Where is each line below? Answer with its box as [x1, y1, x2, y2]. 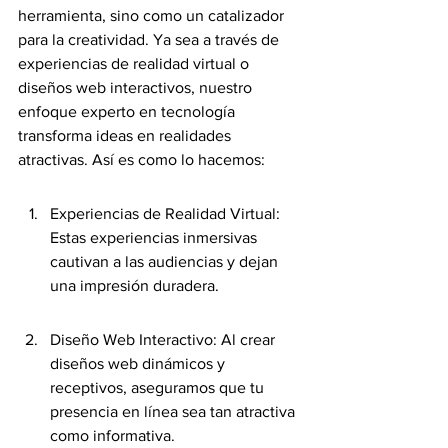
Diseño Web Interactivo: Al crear [50, 331, 279, 348]
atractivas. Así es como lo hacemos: [18, 151, 265, 168]
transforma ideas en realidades [18, 127, 235, 144]
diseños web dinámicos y [50, 355, 229, 372]
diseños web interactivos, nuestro [18, 79, 256, 96]
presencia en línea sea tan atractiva [50, 403, 299, 420]
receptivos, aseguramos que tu [50, 379, 268, 396]
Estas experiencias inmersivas [50, 229, 261, 246]
